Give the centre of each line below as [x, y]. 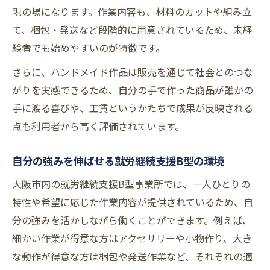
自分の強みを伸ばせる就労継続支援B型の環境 [118, 161]
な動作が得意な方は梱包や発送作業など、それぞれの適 [132, 256]
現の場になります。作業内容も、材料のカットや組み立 [132, 12]
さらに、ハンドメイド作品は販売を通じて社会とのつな [133, 72]
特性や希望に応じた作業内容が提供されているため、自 [133, 202]
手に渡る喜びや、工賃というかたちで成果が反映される [133, 108]
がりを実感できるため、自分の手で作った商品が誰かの [133, 90]
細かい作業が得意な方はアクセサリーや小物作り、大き [132, 238]
